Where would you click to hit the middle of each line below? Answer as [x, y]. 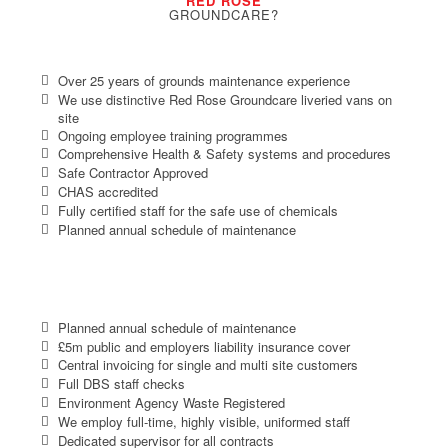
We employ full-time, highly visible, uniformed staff [203, 422]
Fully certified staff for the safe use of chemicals [197, 210]
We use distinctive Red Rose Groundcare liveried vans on [224, 99]
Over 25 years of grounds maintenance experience [203, 80]
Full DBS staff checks [121, 384]
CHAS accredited [107, 192]
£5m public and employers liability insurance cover [203, 346]
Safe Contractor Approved [132, 173]
